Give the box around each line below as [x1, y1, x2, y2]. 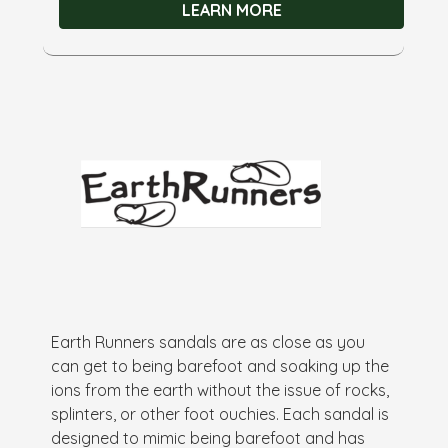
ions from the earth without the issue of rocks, [51, 379, 390, 400]
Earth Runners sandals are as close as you [51, 331, 366, 352]
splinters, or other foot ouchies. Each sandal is [51, 403, 390, 424]
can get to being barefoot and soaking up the [51, 355, 390, 376]
